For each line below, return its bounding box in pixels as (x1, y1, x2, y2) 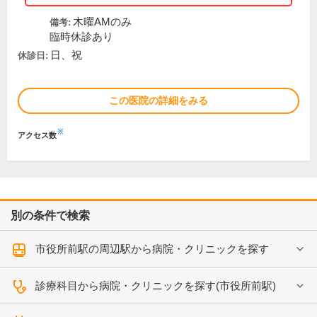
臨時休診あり (50, 31, 113, 43)
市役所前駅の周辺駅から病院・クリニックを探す (35, 243, 269, 255)
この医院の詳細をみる (109, 95, 208, 107)
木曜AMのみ (73, 16, 132, 28)
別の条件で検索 (11, 209, 90, 222)
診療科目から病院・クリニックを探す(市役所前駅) (35, 279, 276, 292)
